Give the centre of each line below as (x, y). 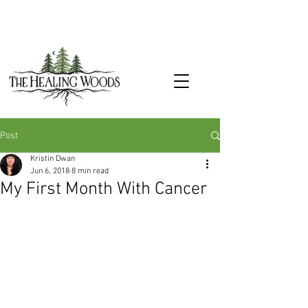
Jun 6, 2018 (50, 171)
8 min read (90, 171)
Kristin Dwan (53, 159)
